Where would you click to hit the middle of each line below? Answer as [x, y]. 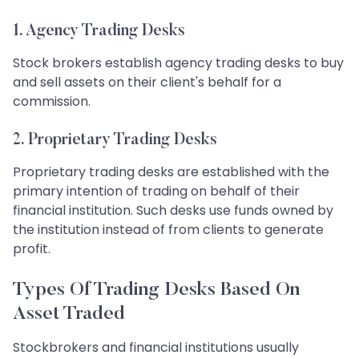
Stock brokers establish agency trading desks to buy [178, 63]
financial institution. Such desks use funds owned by [173, 211]
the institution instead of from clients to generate [168, 230]
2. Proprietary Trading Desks [115, 141]
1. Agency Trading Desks [99, 32]
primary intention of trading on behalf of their [156, 192]
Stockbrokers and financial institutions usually [156, 348]
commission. [52, 102]
